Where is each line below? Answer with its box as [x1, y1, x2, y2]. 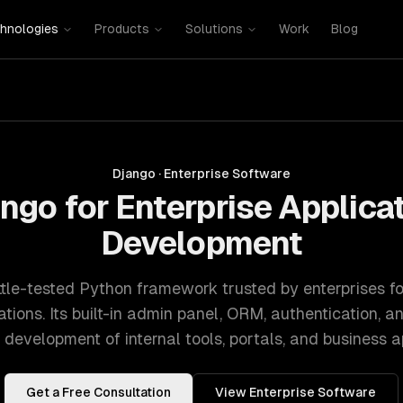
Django [112, 166, 156, 181]
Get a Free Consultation [26, 385, 171, 399]
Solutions [184, 22, 243, 36]
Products [94, 22, 149, 36]
